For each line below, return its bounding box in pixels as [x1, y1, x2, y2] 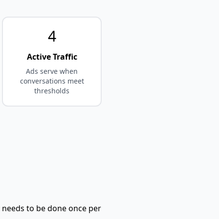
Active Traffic [26, 51, 77, 62]
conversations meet [20, 76, 84, 86]
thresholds [34, 86, 69, 95]
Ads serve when [26, 66, 78, 76]
